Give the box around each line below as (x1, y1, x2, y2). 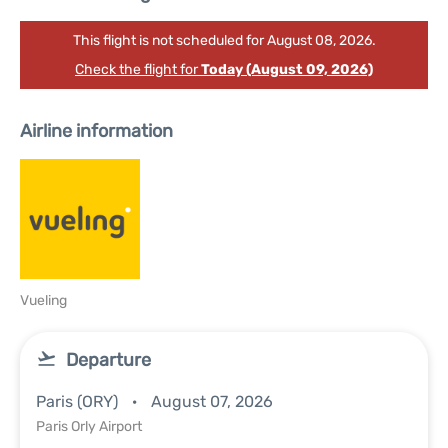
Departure (66, 349, 151, 371)
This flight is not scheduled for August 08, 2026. (72, 32, 376, 49)
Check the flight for (75, 61, 201, 78)
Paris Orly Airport (36, 418, 142, 435)
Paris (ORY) (36, 392, 122, 411)
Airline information (20, 120, 173, 142)
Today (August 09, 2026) (201, 61, 373, 78)
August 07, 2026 (151, 392, 273, 411)
